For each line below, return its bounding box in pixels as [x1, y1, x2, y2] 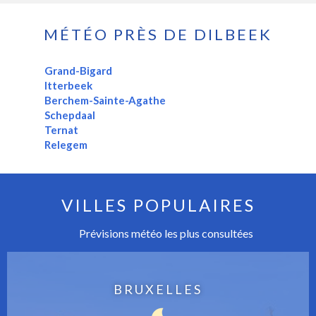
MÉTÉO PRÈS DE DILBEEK [44, 25, 272, 44]
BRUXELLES [114, 281, 202, 298]
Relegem [44, 138, 87, 152]
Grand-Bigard [44, 64, 112, 78]
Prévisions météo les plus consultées [77, 226, 253, 241]
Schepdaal [44, 109, 95, 122]
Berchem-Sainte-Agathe [44, 94, 166, 107]
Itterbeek [44, 79, 92, 92]
